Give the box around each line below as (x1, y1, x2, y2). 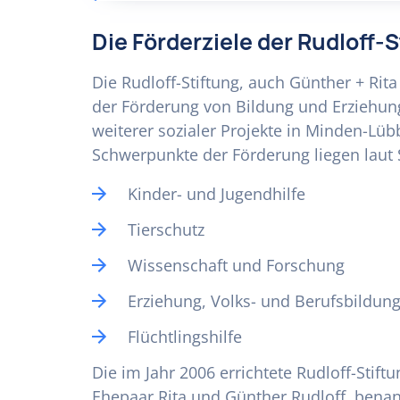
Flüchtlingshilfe (128, 326, 242, 347)
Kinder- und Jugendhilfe (128, 183, 305, 204)
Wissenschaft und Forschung (128, 254, 345, 276)
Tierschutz (128, 219, 204, 240)
